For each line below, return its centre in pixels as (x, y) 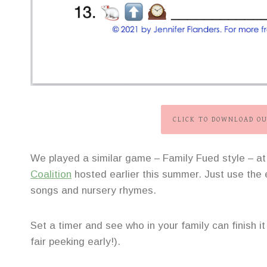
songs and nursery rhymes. (93, 191)
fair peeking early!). (75, 242)
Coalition (51, 175)
